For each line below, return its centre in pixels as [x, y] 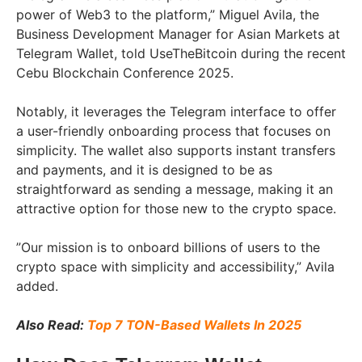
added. [37, 286]
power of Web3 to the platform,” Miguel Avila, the [168, 14]
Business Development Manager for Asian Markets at [178, 34]
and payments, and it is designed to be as [144, 169]
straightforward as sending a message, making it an [175, 189]
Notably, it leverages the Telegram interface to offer [176, 111]
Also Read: [52, 324]
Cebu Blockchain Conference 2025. [125, 72]
